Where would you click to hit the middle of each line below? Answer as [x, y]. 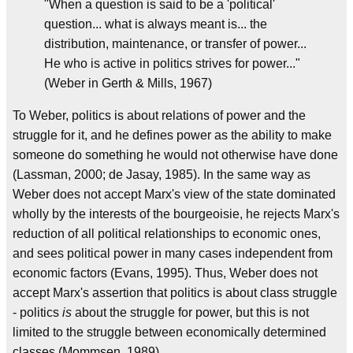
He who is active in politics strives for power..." [172, 63]
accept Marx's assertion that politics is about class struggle [175, 292]
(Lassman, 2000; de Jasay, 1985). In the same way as [162, 174]
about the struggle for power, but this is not [190, 312]
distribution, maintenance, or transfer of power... [175, 43]
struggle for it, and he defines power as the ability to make [172, 135]
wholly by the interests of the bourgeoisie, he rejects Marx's [176, 214]
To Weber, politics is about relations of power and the [159, 115]
